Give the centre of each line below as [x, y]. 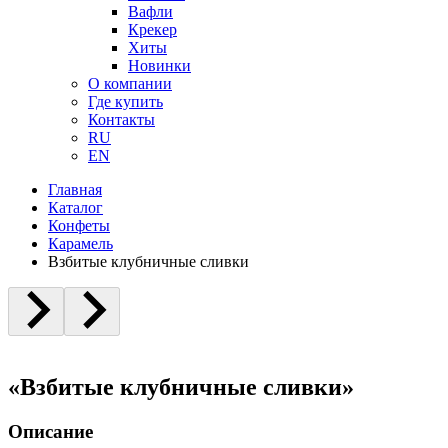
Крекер [152, 30]
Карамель [80, 244]
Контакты [121, 120]
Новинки [159, 66]
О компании [130, 84]
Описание [50, 432]
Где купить [125, 102]
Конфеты [79, 226]
